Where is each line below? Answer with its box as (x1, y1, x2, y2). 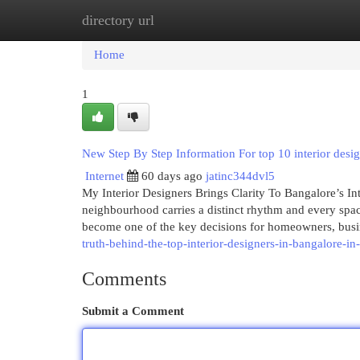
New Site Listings (161, 14, 248, 27)
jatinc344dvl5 (206, 170, 275, 182)
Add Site (272, 14, 316, 27)
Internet (85, 170, 124, 182)
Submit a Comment (82, 305, 184, 317)
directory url (82, 12, 154, 28)
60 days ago (141, 170, 202, 182)
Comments (82, 268, 166, 289)
